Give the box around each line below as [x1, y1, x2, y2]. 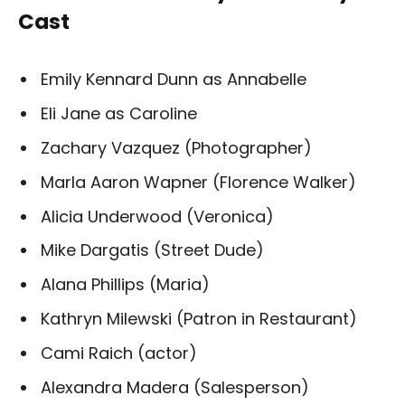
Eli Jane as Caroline [41, 101, 197, 125]
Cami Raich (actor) [41, 342, 197, 365]
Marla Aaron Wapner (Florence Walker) [41, 170, 356, 193]
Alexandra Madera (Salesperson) [41, 376, 309, 400]
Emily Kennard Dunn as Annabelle [41, 67, 306, 90]
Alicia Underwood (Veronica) [41, 204, 274, 228]
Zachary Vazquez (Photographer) [41, 136, 312, 159]
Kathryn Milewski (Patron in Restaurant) [41, 307, 357, 331]
